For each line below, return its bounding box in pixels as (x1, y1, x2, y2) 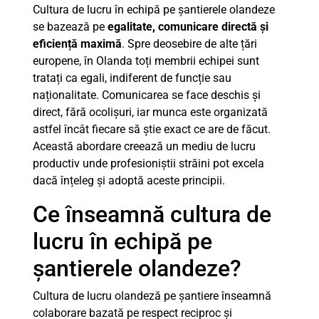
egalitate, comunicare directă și (108, 20, 268, 33)
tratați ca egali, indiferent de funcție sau (33, 71, 231, 85)
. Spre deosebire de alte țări (122, 37, 257, 51)
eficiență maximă (33, 37, 122, 51)
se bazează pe (33, 20, 108, 33)
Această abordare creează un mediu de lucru (33, 140, 256, 153)
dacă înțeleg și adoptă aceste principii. (33, 174, 225, 187)
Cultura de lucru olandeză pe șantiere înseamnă (33, 289, 271, 303)
